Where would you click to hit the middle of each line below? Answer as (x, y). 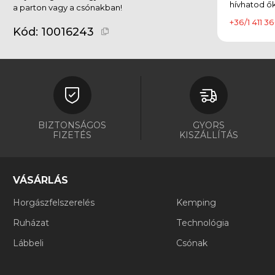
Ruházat (31, 223)
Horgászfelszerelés (54, 202)
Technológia (203, 223)
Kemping (196, 202)
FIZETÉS (72, 135)
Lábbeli (28, 243)
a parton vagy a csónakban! (68, 7)
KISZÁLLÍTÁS (208, 135)
